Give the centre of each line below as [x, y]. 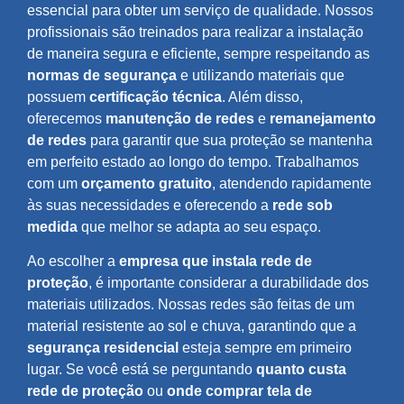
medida [52, 226]
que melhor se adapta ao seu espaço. [199, 226]
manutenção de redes [180, 118]
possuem [58, 96]
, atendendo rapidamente [292, 183]
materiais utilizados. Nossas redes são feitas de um [191, 305]
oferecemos [66, 118]
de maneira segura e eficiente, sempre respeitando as [198, 53]
